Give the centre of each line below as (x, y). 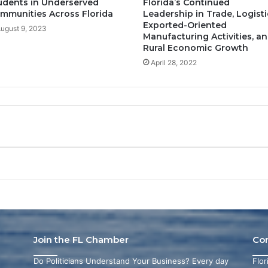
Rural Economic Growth (196, 48)
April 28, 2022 (174, 62)
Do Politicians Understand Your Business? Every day (131, 261)
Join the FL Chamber (81, 239)
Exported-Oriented (185, 25)
